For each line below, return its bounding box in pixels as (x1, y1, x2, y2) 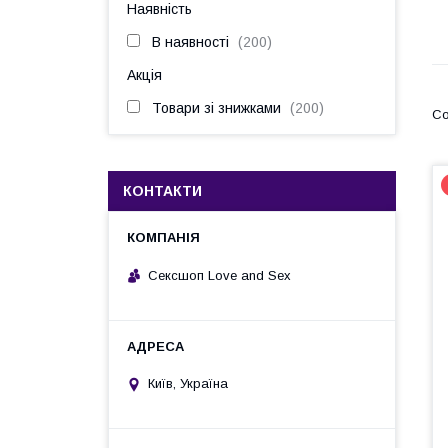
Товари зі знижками (152, 100, 281, 116)
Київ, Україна (148, 376, 228, 392)
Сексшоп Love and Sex (148, 267, 291, 283)
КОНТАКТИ (123, 183, 202, 199)
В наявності (152, 34, 229, 50)
